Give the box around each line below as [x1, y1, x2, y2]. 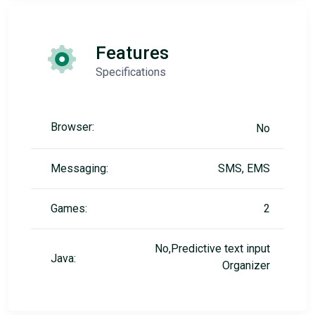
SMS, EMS [218, 162, 270, 175]
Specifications [96, 65, 166, 79]
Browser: [51, 120, 94, 134]
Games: [51, 202, 87, 215]
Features [96, 42, 169, 63]
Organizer [222, 259, 270, 272]
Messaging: [51, 162, 108, 175]
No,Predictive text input [155, 242, 270, 255]
